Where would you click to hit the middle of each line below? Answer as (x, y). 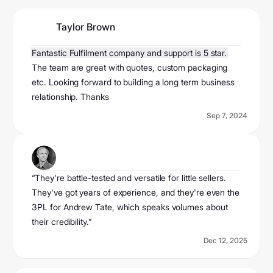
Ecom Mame (84, 152)
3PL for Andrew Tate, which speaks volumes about (130, 207)
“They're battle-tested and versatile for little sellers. (129, 178)
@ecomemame (90, 164)
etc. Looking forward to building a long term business (133, 82)
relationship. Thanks (70, 97)
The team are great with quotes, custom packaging (130, 68)
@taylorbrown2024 (100, 39)
